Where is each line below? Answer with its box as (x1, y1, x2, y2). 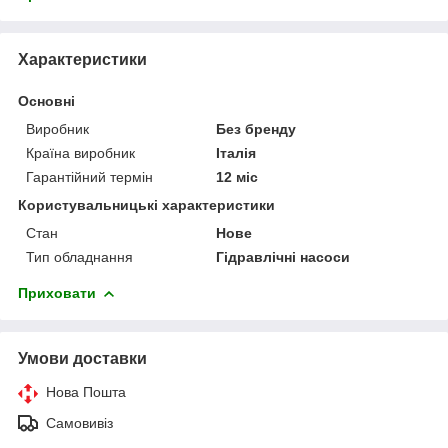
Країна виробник (26, 144, 135, 161)
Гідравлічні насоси (216, 248, 351, 265)
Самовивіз (46, 414, 113, 431)
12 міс (216, 168, 259, 185)
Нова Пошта (46, 383, 126, 400)
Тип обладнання (26, 248, 133, 265)
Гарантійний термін (26, 168, 153, 185)
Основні (18, 92, 75, 109)
